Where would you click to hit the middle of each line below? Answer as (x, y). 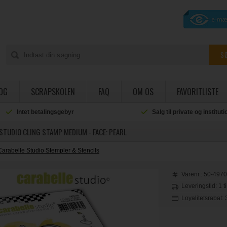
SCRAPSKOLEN (53, 92)
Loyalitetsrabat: (203, 198)
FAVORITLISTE (197, 92)
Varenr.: (193, 174)
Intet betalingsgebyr (46, 112)
